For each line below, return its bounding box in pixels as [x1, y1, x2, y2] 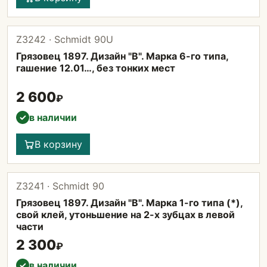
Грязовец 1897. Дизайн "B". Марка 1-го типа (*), [16, 197, 243, 209]
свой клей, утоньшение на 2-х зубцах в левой [16, 209, 235, 221]
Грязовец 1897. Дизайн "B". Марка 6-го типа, [16, 50, 228, 62]
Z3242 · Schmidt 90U [16, 33, 113, 45]
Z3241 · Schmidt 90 [16, 180, 104, 192]
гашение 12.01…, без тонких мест [16, 62, 175, 74]
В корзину [35, 138, 82, 150]
